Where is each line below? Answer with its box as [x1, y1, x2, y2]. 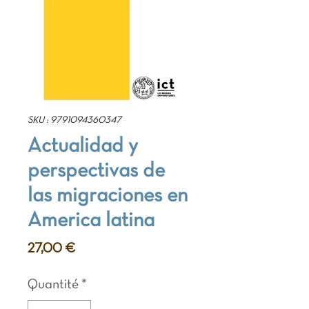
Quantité [28, 279, 79, 292]
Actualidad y [28, 137, 138, 157]
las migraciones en [28, 187, 188, 206]
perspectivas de [28, 162, 165, 181]
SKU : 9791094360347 [28, 116, 121, 126]
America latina [28, 212, 154, 231]
